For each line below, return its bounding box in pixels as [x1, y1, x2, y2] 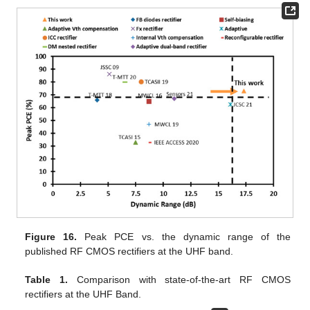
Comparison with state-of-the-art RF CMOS [68, 274, 291, 286]
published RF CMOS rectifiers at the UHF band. [25, 246, 234, 257]
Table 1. [25, 274, 69, 286]
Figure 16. [25, 231, 77, 243]
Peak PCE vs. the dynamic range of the [77, 231, 291, 243]
